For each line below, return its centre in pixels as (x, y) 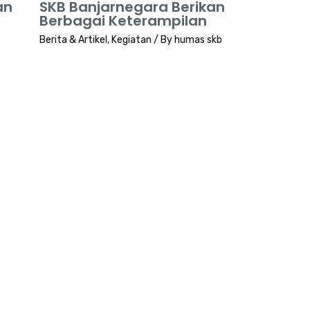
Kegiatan (131, 40)
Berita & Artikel (73, 40)
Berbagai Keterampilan (123, 21)
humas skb (198, 40)
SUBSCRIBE (155, 282)
